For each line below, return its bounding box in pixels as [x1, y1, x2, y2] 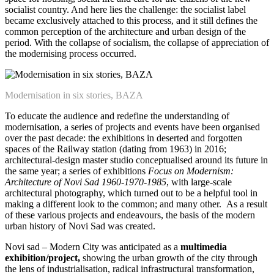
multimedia [180, 241, 227, 252]
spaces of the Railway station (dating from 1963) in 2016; [5, 143, 226, 154]
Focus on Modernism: [148, 165, 234, 176]
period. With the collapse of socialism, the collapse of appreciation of [5, 37, 269, 48]
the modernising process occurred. [5, 48, 136, 59]
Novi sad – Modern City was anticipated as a [5, 241, 180, 252]
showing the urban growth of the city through [80, 252, 257, 263]
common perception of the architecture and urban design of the [5, 26, 246, 37]
